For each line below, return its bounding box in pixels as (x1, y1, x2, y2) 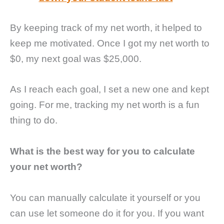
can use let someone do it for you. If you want (10, 207, 204, 218)
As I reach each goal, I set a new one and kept (10, 84, 209, 95)
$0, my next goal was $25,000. (10, 53, 141, 64)
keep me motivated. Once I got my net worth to (10, 37, 209, 48)
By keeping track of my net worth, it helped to (10, 22, 202, 33)
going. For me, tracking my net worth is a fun (10, 99, 199, 110)
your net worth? (10, 161, 82, 172)
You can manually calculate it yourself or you (10, 192, 200, 203)
